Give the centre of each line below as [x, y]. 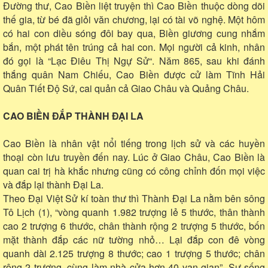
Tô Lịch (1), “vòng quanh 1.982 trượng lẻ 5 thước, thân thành [134, 212]
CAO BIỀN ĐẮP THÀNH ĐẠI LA [73, 115]
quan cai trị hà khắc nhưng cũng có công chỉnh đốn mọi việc [134, 170]
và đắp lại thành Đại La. [53, 184]
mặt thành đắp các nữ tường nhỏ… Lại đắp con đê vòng [134, 239]
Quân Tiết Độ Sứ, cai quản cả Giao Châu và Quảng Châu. [126, 88]
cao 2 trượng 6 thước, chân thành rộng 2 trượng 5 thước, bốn [134, 226]
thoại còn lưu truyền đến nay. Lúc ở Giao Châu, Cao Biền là [134, 157]
